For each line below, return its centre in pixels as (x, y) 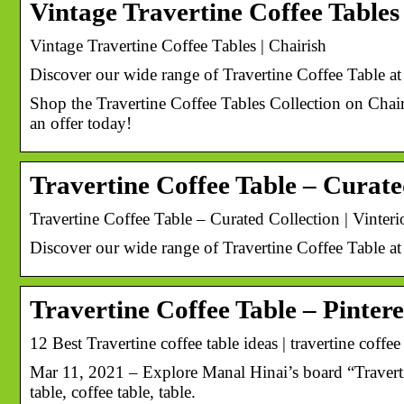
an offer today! (81, 123)
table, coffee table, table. (113, 391)
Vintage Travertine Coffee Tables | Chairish (178, 45)
